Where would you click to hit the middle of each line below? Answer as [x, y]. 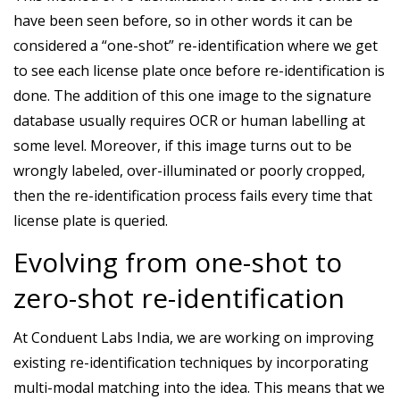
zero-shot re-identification [179, 297]
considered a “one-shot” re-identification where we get [196, 46]
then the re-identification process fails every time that [193, 196]
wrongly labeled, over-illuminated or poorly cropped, [189, 171]
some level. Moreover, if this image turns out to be [183, 146]
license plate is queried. [91, 221]
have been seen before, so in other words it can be [183, 21]
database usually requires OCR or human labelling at [189, 121]
